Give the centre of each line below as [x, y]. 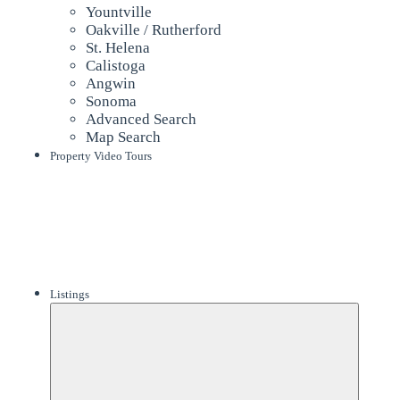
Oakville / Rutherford [153, 29]
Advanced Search [141, 119]
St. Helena [117, 47]
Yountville [118, 12]
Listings [69, 294]
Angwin [110, 83]
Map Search [123, 137]
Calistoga [115, 65]
